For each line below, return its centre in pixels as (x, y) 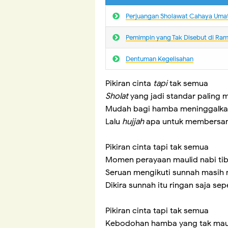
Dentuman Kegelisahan (160, 59)
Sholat (117, 96)
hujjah (133, 122)
